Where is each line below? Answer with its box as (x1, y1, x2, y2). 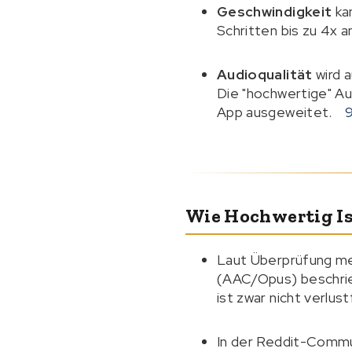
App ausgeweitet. (217, 103, 335, 121)
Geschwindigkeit (217, 2, 332, 20)
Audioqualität (217, 65, 313, 83)
